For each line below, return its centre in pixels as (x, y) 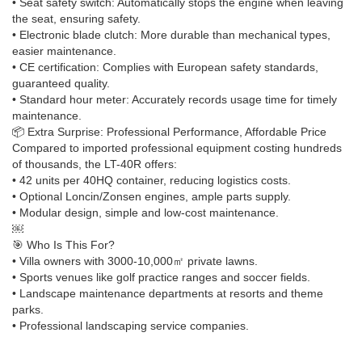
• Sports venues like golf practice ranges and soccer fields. (161, 277)
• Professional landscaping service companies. (130, 325)
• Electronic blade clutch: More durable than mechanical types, (171, 34)
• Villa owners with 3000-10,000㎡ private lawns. (135, 261)
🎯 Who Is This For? (63, 244)
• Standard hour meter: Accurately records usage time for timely (175, 99)
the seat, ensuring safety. (76, 18)
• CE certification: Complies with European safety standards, (165, 67)
